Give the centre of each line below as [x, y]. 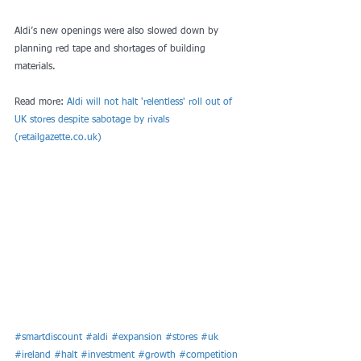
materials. [35, 67]
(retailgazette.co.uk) [58, 138]
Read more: [41, 102]
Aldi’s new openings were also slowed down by [118, 31]
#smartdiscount [48, 338]
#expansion [137, 338]
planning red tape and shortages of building [112, 49]
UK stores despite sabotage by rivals [93, 120]
